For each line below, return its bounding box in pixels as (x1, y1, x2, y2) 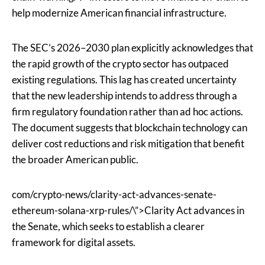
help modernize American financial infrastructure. (12, 7, 227, 20)
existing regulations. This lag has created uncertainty (12, 73, 237, 86)
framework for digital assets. (12, 236, 135, 249)
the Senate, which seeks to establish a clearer (12, 220, 205, 233)
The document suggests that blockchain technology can (12, 121, 247, 134)
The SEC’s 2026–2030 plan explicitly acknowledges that (12, 41, 253, 54)
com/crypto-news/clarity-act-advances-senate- (12, 188, 216, 201)
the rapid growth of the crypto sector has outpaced (12, 57, 229, 70)
